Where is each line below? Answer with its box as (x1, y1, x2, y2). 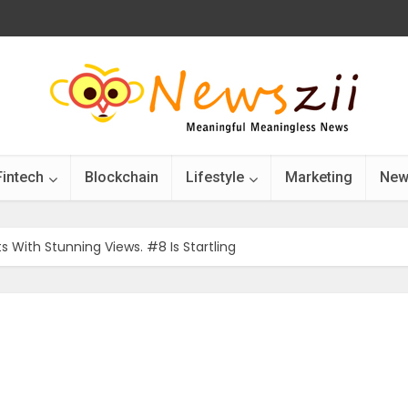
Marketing (285, 168, 352, 186)
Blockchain (85, 168, 158, 186)
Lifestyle (186, 168, 244, 186)
